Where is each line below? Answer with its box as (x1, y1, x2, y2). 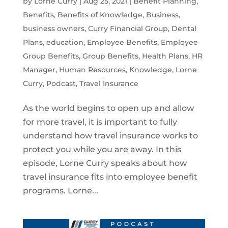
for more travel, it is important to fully (22, 117, 177, 127)
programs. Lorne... (22, 186, 98, 196)
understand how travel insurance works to (22, 131, 198, 141)
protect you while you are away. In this (22, 145, 181, 155)
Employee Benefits (87, 38, 157, 47)
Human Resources (59, 65, 126, 75)
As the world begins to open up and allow (22, 103, 194, 113)
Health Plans (141, 51, 188, 61)
